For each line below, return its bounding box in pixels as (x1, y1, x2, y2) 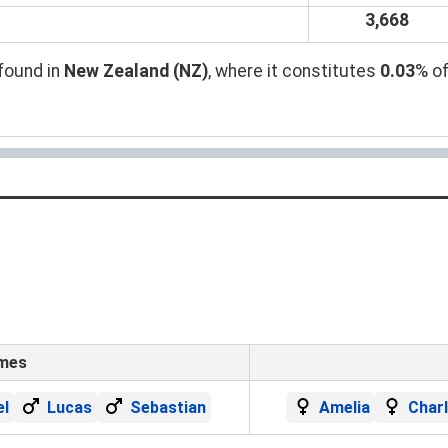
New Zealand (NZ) (64, 60, 208, 81)
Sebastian (129, 397, 206, 417)
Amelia (319, 397, 370, 417)
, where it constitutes (208, 60, 380, 81)
